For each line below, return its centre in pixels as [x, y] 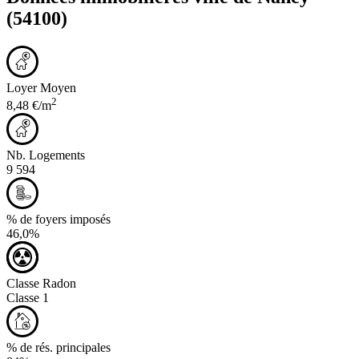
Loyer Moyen [41, 87]
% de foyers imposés [58, 219]
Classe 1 [28, 297]
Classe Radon [41, 283]
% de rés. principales [58, 347]
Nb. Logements [46, 155]
